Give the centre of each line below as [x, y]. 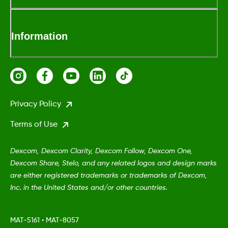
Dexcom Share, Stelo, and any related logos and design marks [113, 164]
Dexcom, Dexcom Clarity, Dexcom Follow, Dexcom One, [101, 151]
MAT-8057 [62, 221]
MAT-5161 [25, 221]
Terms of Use [34, 125]
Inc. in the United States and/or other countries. [89, 188]
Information [39, 36]
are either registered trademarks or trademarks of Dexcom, [109, 176]
